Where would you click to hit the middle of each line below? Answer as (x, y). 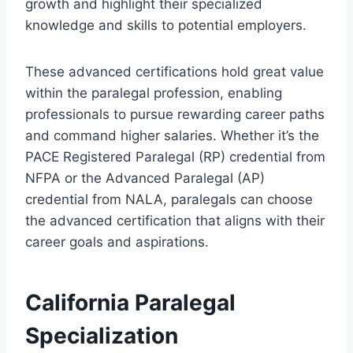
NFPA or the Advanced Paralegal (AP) (145, 178)
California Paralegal (130, 302)
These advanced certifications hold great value (175, 71)
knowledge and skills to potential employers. (166, 25)
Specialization (102, 335)
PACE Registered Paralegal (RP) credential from (175, 156)
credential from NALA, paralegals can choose (169, 199)
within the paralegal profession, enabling (154, 93)
